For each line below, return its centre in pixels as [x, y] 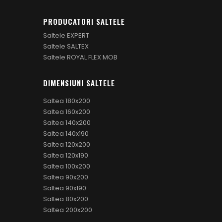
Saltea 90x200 [66, 177]
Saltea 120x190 [66, 155]
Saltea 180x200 [67, 101]
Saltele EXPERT [66, 35]
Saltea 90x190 [65, 188]
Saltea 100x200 [67, 166]
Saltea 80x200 [66, 199]
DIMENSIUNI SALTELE [79, 83]
